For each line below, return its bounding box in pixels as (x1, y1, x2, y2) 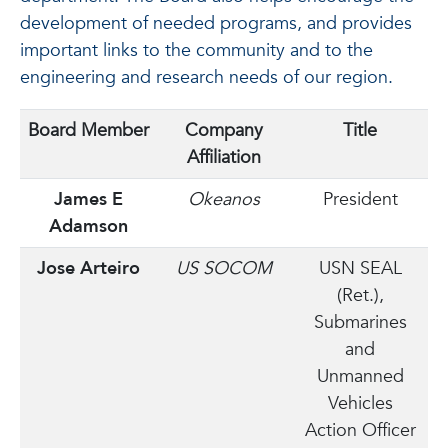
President (322, 187, 398, 212)
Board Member (27, 118, 149, 143)
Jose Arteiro (36, 256, 140, 281)
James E (53, 187, 123, 212)
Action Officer (304, 418, 416, 443)
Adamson (48, 214, 128, 239)
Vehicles (327, 391, 393, 416)
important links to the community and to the (20, 38, 373, 63)
